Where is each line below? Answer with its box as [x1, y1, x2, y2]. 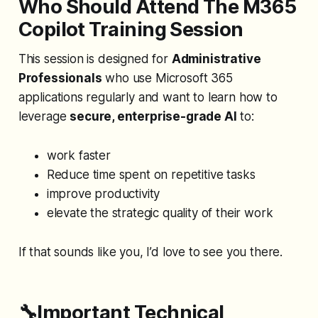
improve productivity [46, 187, 160, 202]
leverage [18, 109, 70, 124]
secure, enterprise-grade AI [70, 109, 237, 124]
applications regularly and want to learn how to [18, 90, 278, 105]
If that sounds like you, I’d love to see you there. [18, 245, 283, 260]
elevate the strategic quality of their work [46, 206, 273, 221]
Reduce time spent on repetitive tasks [46, 168, 256, 182]
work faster [46, 148, 111, 163]
